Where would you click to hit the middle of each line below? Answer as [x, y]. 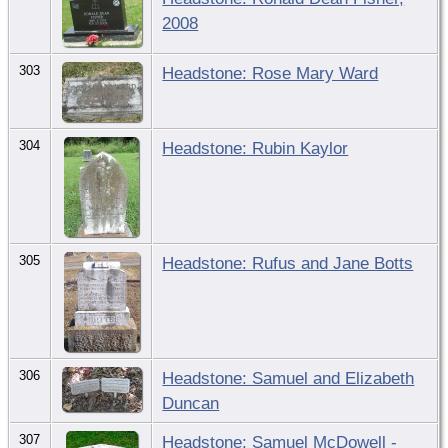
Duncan [191, 402]
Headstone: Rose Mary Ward [270, 72]
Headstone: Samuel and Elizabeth [288, 377]
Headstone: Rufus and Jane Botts [288, 262]
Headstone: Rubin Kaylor [255, 147]
